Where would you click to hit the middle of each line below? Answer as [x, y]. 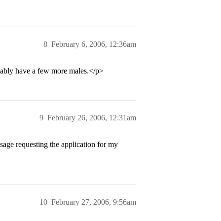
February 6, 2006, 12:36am [94, 44]
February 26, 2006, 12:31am [92, 118]
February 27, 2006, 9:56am [94, 202]
